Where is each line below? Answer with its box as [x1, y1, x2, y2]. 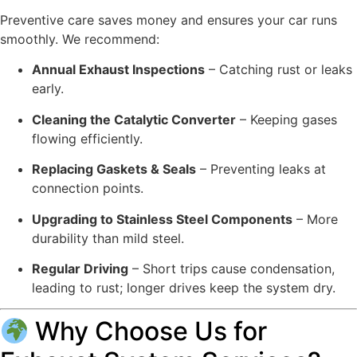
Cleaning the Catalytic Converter [32, 111, 236, 127]
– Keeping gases [236, 111, 337, 127]
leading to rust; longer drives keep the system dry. [32, 279, 335, 296]
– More [292, 210, 338, 227]
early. [32, 80, 64, 97]
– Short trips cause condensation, [128, 260, 335, 277]
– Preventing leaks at [196, 161, 326, 178]
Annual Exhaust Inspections [32, 61, 205, 78]
